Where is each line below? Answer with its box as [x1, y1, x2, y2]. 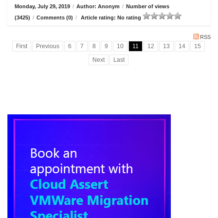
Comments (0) [36, 15, 73, 20]
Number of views [126, 3, 169, 9]
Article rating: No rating [79, 15, 143, 20]
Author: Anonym [76, 3, 120, 9]
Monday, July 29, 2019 [15, 3, 70, 9]
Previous [36, 43, 59, 50]
